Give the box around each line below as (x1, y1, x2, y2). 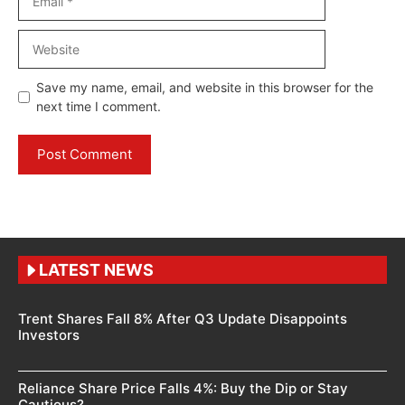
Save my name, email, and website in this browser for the (36, 80, 373, 96)
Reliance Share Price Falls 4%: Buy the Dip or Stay (18, 380, 348, 398)
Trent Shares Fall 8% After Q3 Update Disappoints (18, 310, 347, 328)
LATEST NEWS (39, 260, 154, 280)
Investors (18, 326, 80, 344)
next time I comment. (36, 99, 161, 115)
